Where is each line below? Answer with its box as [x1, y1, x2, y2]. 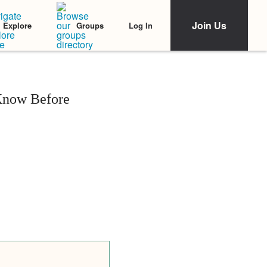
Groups [76, 20, 104, 31]
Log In [129, 19, 153, 31]
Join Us [192, 18, 226, 32]
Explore [3, 20, 32, 31]
